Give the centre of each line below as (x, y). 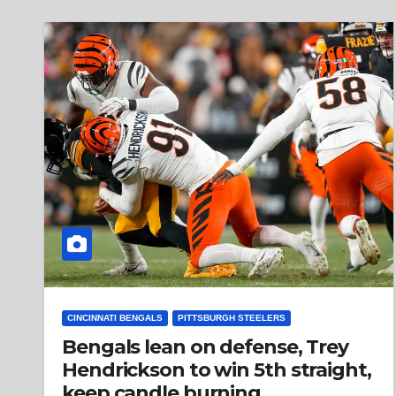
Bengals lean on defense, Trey (206, 347)
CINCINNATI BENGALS (115, 318)
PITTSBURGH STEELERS (232, 318)
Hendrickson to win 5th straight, (217, 370)
